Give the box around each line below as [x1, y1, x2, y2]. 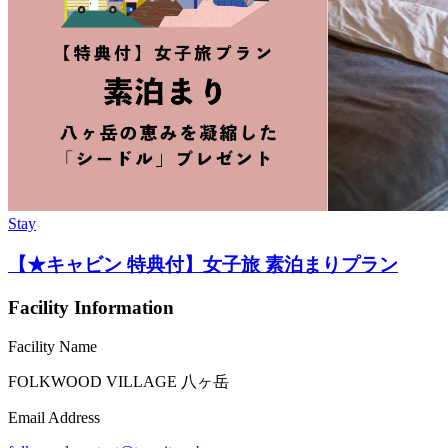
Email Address [8, 408, 100, 426]
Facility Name [8, 337, 97, 355]
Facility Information [8, 296, 174, 318]
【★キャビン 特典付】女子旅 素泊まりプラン [8, 254, 398, 276]
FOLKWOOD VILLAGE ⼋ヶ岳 [8, 372, 229, 390]
